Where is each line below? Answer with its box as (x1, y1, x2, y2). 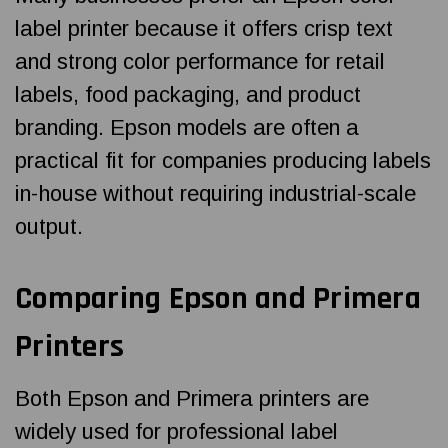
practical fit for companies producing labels (15, 147, 431, 173)
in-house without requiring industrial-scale (15, 180, 416, 206)
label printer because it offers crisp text (15, 15, 393, 41)
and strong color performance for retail (15, 48, 385, 74)
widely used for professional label (15, 418, 338, 444)
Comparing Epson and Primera (15, 277, 421, 319)
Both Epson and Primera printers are (15, 385, 369, 411)
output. (15, 213, 83, 239)
